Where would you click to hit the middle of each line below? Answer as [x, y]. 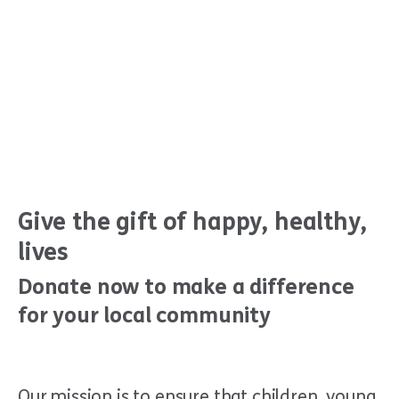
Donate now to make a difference [186, 287]
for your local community [144, 316]
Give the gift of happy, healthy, [192, 222]
